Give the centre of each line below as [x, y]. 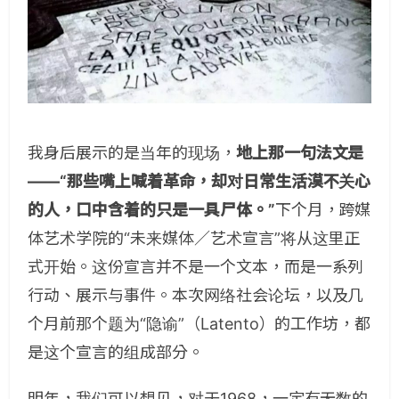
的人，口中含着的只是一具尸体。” [151, 210]
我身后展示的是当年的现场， [132, 153]
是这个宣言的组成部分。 [116, 353]
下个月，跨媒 [323, 210]
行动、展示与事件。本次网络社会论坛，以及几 [196, 296]
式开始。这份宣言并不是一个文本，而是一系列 [196, 267]
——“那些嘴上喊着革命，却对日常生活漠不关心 [199, 182]
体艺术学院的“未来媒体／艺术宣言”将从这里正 [194, 239]
